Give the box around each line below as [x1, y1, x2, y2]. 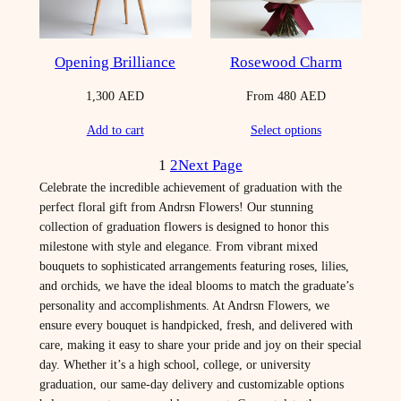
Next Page [178, 157, 243, 175]
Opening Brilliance [55, 53, 176, 71]
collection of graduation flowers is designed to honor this [38, 219, 328, 235]
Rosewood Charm [229, 53, 342, 71]
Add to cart [86, 123, 144, 138]
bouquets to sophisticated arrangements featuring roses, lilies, [38, 259, 349, 274]
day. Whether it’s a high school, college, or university [38, 357, 311, 372]
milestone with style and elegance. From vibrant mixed [38, 239, 318, 254]
